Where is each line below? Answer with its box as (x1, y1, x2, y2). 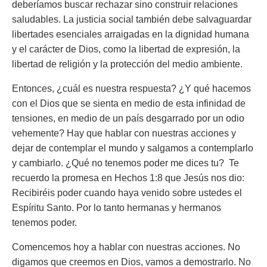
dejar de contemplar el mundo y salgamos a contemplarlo (12, 143, 253, 153)
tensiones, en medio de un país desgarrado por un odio (12, 113, 244, 123)
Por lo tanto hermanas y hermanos (76, 203, 221, 213)
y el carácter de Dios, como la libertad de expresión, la (12, 44, 240, 54)
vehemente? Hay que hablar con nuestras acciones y (12, 128, 236, 138)
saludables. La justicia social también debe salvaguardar (12, 14, 252, 24)
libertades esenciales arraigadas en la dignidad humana (12, 29, 249, 39)
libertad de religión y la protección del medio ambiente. (12, 59, 243, 69)
